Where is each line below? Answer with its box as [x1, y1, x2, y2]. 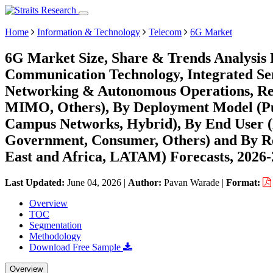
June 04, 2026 [67, 177, 121, 188]
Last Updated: [5, 177, 67, 188]
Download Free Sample [29, 241, 123, 252]
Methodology [29, 230, 81, 241]
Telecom [149, 27, 182, 37]
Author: [128, 177, 164, 188]
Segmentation [29, 219, 82, 230]
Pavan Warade [164, 177, 219, 188]
